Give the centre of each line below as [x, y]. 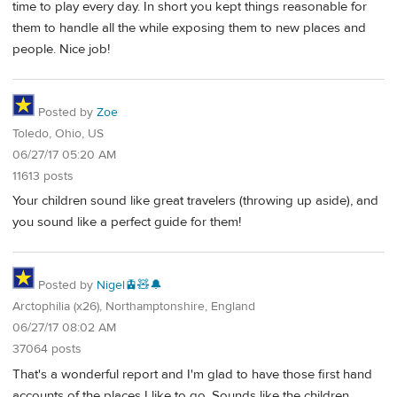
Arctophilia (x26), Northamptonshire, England [134, 307]
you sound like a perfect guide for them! [127, 222]
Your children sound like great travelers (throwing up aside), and [195, 201]
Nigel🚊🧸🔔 [129, 286]
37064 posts [47, 350]
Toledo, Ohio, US [58, 133]
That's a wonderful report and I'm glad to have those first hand [192, 374]
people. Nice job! [61, 50]
